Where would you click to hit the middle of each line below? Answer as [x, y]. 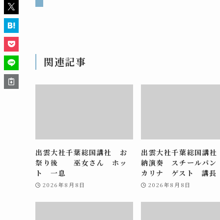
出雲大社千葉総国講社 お [82, 152]
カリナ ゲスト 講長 [179, 173]
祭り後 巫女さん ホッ [82, 162]
